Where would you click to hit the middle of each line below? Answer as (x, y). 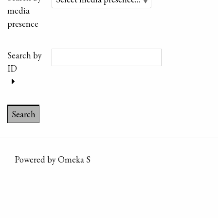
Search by (25, 55)
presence (23, 23)
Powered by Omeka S (53, 159)
